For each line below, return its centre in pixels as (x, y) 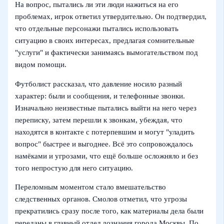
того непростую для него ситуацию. (74, 168)
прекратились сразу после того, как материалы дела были (109, 211)
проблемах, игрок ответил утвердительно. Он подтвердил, (111, 17)
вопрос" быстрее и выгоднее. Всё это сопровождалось (104, 144)
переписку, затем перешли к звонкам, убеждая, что (99, 120)
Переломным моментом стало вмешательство (91, 187)
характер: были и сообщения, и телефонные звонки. (100, 96)
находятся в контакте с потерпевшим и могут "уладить (105, 132)
